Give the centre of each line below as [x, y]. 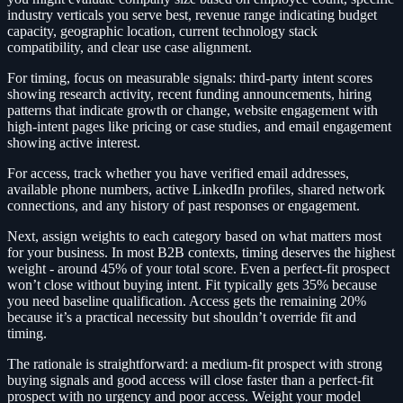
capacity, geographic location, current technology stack [162, 31]
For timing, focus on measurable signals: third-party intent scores [190, 78]
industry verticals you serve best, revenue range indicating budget [192, 15]
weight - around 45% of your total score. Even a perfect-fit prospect [198, 269]
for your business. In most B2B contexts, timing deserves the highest [201, 253]
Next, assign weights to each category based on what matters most [194, 237]
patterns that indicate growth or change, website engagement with [193, 111]
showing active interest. [74, 143]
